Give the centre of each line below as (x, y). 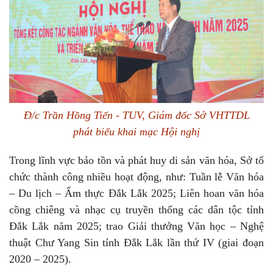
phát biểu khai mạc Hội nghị (136, 131)
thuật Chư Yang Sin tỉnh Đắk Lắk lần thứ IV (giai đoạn (136, 242)
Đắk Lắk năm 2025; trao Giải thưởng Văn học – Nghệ (136, 226)
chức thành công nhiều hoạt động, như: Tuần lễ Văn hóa (136, 176)
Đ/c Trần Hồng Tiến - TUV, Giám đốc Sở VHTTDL (136, 115)
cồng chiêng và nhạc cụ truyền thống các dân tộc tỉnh (136, 209)
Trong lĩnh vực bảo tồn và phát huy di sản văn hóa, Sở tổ (136, 160)
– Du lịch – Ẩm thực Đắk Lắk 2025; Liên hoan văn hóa (136, 193)
